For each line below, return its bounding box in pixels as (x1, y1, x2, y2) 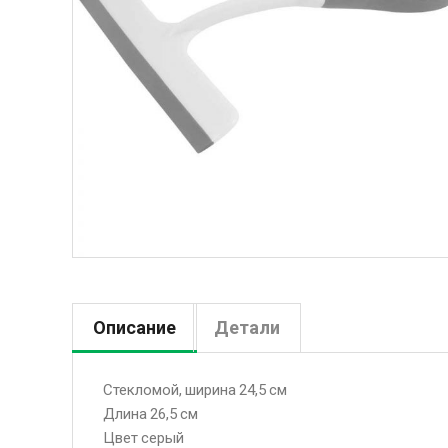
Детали (214, 317, 280, 338)
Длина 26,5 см (103, 405, 198, 423)
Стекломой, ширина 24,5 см (103, 381, 287, 399)
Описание (93, 317, 176, 338)
